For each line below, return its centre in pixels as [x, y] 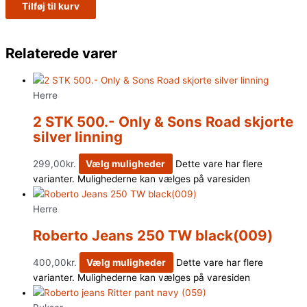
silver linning [78, 137]
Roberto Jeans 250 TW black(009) [153, 236]
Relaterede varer [61, 53]
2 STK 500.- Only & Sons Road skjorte [163, 122]
